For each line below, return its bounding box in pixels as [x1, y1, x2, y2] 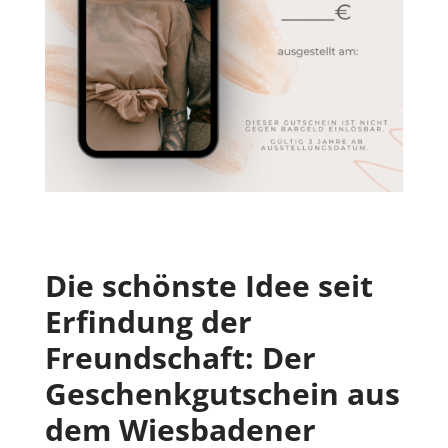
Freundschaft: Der [44, 336, 316, 378]
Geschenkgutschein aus [44, 372, 400, 414]
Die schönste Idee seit [44, 264, 373, 306]
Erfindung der [44, 300, 252, 342]
